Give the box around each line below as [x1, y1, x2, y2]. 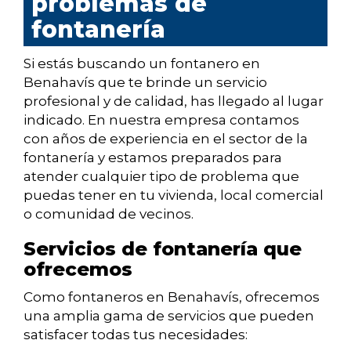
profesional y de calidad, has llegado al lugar [24, 93, 324, 110]
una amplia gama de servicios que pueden [24, 308, 314, 324]
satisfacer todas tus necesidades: [24, 327, 248, 343]
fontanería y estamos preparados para [24, 150, 282, 166]
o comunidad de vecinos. [24, 206, 194, 223]
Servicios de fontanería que [24, 237, 302, 261]
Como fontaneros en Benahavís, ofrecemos [24, 289, 320, 306]
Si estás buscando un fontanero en [24, 56, 260, 72]
